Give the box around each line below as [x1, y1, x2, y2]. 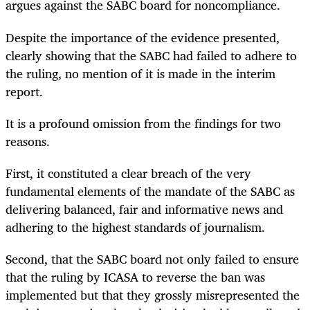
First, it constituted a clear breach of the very [6, 162, 251, 183]
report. [6, 80, 43, 102]
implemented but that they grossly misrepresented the [6, 284, 300, 305]
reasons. [6, 130, 50, 152]
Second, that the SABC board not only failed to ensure [6, 248, 299, 269]
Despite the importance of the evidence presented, [6, 26, 280, 48]
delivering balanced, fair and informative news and [6, 198, 283, 219]
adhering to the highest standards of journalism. [6, 216, 265, 237]
